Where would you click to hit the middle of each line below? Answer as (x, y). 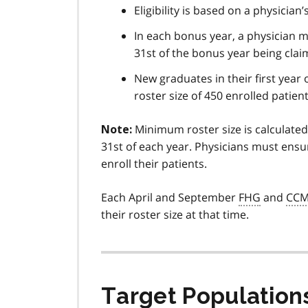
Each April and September (170, 198)
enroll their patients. (154, 164)
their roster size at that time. (175, 215)
